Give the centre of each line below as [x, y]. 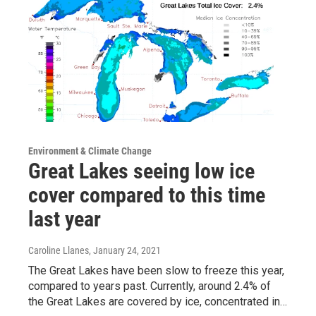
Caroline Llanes [59, 251]
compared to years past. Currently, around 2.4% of [150, 286]
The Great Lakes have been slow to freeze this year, [156, 271]
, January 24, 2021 [125, 251]
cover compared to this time [147, 195]
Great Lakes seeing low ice [141, 171]
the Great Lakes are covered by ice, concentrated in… [158, 302]
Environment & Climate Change [90, 151]
